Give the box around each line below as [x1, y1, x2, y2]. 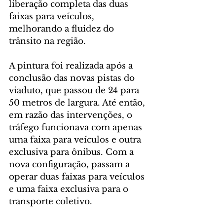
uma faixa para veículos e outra [9, 135, 144, 146]
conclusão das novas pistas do [9, 73, 137, 84]
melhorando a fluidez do [9, 24, 116, 35]
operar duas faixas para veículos [9, 172, 147, 183]
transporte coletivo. [9, 196, 92, 207]
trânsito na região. [9, 36, 86, 47]
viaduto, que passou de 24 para [9, 85, 142, 96]
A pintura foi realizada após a [9, 61, 135, 72]
